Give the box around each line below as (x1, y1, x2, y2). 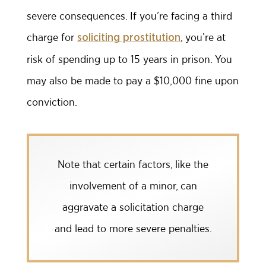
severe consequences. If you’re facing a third (27, 9, 232, 22)
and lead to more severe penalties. (54, 222, 212, 235)
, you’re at (180, 31, 226, 43)
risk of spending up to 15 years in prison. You (27, 53, 232, 65)
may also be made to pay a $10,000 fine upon (27, 74, 239, 87)
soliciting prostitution (77, 33, 180, 43)
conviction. (27, 96, 77, 108)
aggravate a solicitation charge (62, 201, 204, 213)
